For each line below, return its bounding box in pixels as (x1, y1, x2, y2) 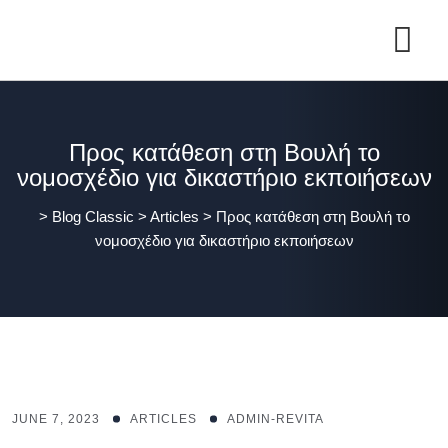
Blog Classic (51, 208, 134, 225)
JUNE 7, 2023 (12, 412, 100, 426)
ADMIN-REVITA (227, 412, 324, 426)
